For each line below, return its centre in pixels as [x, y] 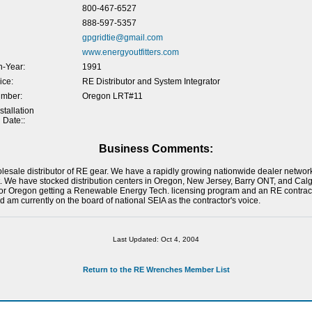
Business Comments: [156, 149]
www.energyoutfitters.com [130, 52]
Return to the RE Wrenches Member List [156, 270]
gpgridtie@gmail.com [122, 38]
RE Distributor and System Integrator [151, 81]
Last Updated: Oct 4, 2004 [156, 239]
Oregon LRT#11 [112, 96]
